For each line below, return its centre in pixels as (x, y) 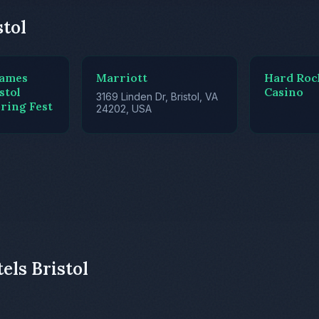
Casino (284, 92)
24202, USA (124, 109)
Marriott (121, 78)
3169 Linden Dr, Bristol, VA (157, 97)
